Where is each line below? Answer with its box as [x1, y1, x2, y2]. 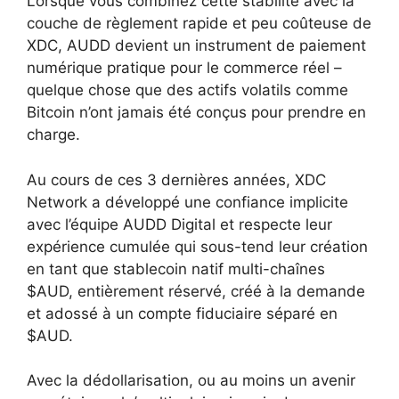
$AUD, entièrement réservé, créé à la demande [27, 281, 365, 300]
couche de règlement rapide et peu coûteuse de [27, 14, 371, 33]
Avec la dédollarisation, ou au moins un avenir [27, 371, 355, 390]
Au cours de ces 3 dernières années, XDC [27, 170, 326, 189]
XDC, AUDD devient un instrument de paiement [27, 37, 366, 55]
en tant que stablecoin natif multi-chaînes [27, 259, 325, 278]
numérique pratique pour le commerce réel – [27, 59, 342, 77]
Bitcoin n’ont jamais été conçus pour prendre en [27, 103, 366, 122]
